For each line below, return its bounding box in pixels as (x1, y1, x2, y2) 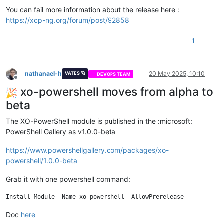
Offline (15, 77, 34, 85)
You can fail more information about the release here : (6, 5, 179, 14)
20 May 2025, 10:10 (149, 70, 205, 78)
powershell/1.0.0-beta (6, 156, 77, 165)
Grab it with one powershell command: (6, 175, 130, 184)
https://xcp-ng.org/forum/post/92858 (6, 16, 129, 25)
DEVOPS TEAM (97, 71, 131, 77)
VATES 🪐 (64, 70, 85, 76)
